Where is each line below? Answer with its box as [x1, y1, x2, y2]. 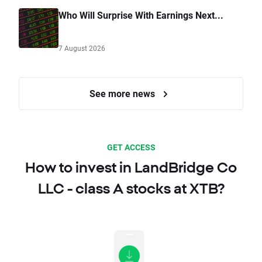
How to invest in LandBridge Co [25, 159, 237, 176]
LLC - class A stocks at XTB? [37, 180, 225, 197]
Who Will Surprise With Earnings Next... [58, 9, 223, 22]
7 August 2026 [58, 43, 105, 53]
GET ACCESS [106, 142, 156, 153]
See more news [89, 87, 157, 100]
